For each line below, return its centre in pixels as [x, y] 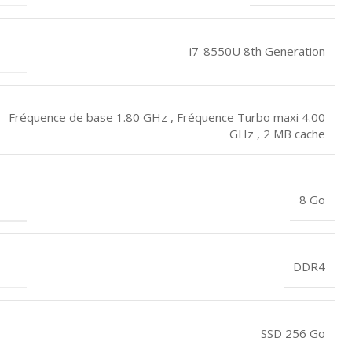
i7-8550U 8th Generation [257, 51]
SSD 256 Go [293, 333]
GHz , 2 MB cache [277, 133]
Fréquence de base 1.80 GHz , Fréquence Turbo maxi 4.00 [167, 117]
